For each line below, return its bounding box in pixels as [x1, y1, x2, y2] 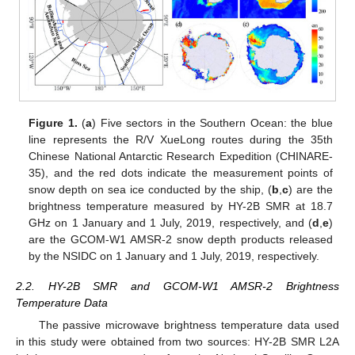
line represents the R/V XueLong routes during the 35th [29, 132, 333, 146]
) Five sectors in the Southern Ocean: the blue [92, 116, 333, 129]
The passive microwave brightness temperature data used [38, 319, 339, 332]
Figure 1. [29, 116, 78, 129]
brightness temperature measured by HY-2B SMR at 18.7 [29, 199, 333, 212]
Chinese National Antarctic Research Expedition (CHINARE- [29, 149, 333, 162]
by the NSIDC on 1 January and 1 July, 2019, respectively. [29, 249, 320, 262]
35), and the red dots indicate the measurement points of [29, 166, 333, 179]
